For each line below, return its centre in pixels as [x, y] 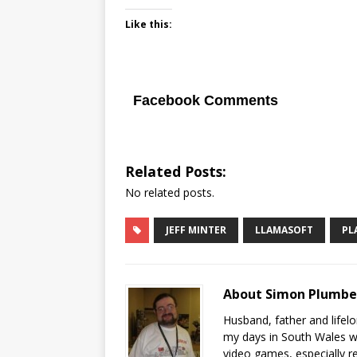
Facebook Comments [206, 100]
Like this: [149, 24]
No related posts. [170, 192]
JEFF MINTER [196, 229]
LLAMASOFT [284, 229]
